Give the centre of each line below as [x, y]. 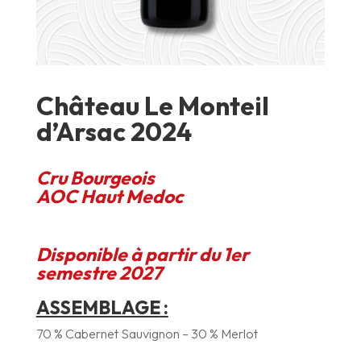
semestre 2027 [99, 273]
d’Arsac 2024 [114, 132]
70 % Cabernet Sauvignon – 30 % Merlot [147, 334]
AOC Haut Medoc [109, 197]
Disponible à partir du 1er [142, 255]
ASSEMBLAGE [98, 308]
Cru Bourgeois [95, 178]
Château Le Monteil [152, 106]
